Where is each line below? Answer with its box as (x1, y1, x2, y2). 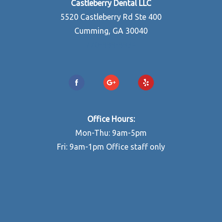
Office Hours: (87, 114, 135, 123)
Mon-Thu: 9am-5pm (75, 128, 147, 137)
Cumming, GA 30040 (74, 26, 148, 35)
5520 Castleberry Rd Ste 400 (60, 12, 162, 21)
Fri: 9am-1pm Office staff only (57, 142, 165, 151)
